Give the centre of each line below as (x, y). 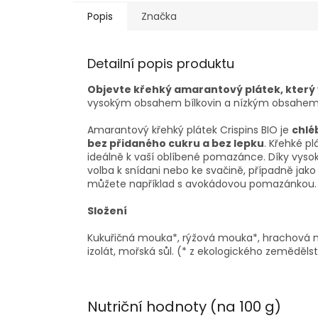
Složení (107, 211)
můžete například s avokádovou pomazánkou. (202, 184)
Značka (159, 17)
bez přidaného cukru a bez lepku (176, 144)
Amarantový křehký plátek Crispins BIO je (190, 130)
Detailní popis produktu (161, 64)
